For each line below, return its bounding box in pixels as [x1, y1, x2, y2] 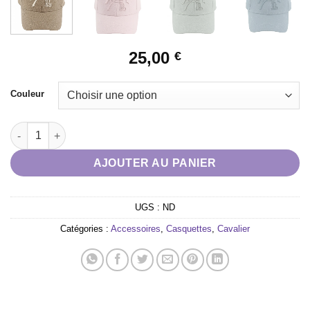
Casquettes [166, 224, 212, 235]
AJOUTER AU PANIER [93, 157, 217, 170]
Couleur [10, 89, 44, 100]
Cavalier [217, 224, 250, 235]
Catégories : [60, 224, 111, 235]
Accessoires [111, 224, 161, 235]
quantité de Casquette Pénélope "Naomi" [10, 123, 204, 135]
